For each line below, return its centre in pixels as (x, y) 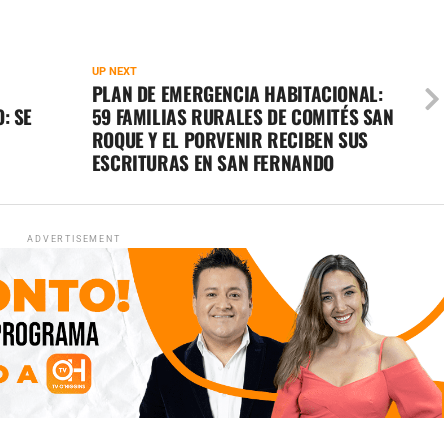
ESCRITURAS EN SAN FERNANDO (212, 163)
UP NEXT (114, 72)
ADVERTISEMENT (74, 239)
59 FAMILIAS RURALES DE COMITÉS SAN (242, 117)
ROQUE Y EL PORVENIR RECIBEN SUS (229, 140)
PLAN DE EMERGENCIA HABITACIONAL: (237, 94)
